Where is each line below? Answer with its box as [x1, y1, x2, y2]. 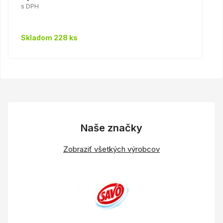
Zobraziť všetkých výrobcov [63, 144, 160, 154]
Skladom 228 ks [21, 33, 78, 42]
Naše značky [81, 121, 142, 134]
